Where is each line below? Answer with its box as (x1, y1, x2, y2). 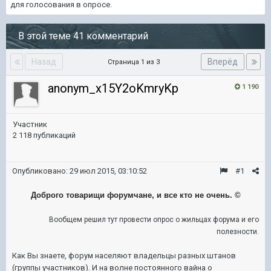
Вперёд (207, 56, 238, 67)
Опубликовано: (12, 166, 70, 175)
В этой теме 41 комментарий (18, 30, 148, 42)
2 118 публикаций (13, 130, 76, 140)
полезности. (217, 227, 259, 236)
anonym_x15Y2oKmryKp (48, 80, 178, 96)
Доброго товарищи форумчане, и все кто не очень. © (30, 190, 241, 200)
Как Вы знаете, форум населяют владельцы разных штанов (12, 250, 236, 260)
